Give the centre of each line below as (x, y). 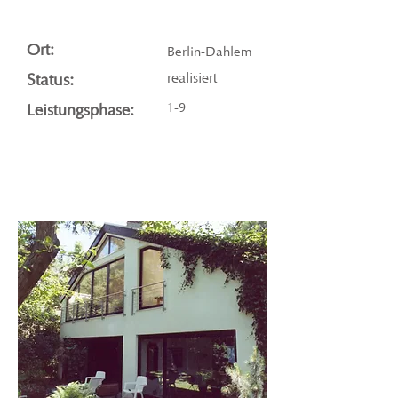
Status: (50, 80)
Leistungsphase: (80, 110)
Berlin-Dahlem (210, 52)
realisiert (192, 78)
